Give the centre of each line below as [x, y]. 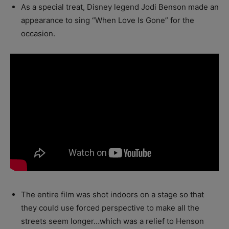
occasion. [38, 33]
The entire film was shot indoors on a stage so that [112, 195]
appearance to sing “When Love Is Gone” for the [108, 20]
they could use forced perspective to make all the [110, 208]
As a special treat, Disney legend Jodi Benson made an [120, 7]
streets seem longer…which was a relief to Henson [112, 221]
